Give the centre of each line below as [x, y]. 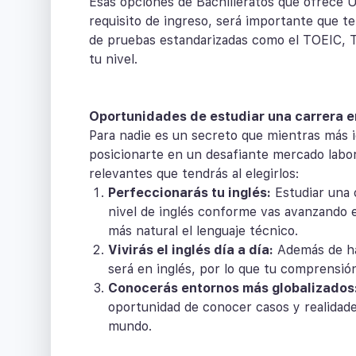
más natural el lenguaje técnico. [203, 231]
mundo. [130, 327]
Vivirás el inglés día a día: [191, 250]
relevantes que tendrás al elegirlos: [194, 174]
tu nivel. [113, 60]
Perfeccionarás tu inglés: [190, 193]
